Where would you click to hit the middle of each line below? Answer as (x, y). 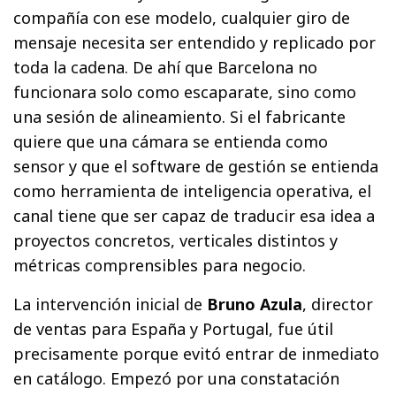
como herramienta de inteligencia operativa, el (193, 190)
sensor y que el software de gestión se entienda (196, 166)
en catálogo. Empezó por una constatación (177, 378)
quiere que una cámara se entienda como (171, 141)
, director (338, 304)
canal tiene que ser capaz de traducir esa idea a (194, 215)
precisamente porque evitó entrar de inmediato (197, 353)
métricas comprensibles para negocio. (160, 265)
